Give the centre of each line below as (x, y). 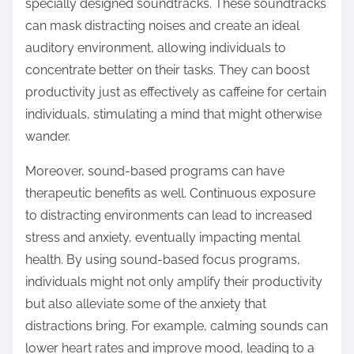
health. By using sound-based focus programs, (163, 260)
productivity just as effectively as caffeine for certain (176, 92)
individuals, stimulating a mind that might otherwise (173, 115)
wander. (48, 137)
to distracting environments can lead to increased (169, 216)
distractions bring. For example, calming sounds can (177, 326)
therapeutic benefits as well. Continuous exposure (170, 194)
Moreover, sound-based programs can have (155, 171)
